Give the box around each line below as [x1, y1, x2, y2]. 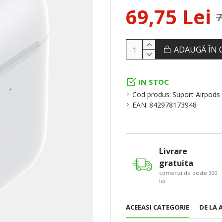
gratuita [159, 157, 193, 168]
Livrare [159, 145, 187, 157]
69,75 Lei [126, 3, 211, 30]
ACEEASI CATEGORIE [126, 203, 189, 212]
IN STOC [138, 77, 169, 87]
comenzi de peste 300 [159, 168, 218, 176]
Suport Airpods [172, 90, 220, 99]
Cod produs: [132, 90, 171, 99]
